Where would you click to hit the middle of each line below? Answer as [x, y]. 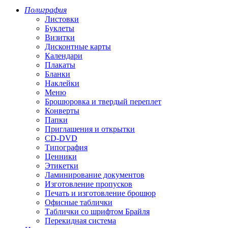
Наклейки [62, 83]
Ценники [61, 156]
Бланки [58, 74]
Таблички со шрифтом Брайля [97, 211]
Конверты [62, 111]
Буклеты [60, 28]
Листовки [62, 19]
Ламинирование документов [95, 175]
